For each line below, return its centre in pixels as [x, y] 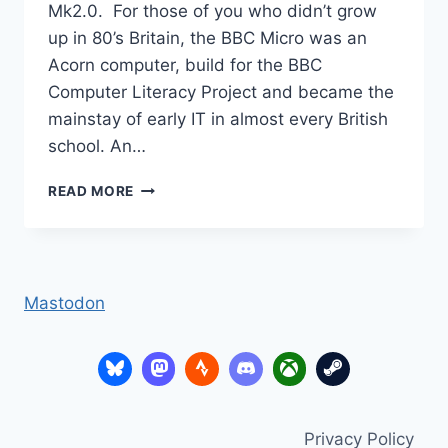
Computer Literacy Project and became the [221, 91]
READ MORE [91, 190]
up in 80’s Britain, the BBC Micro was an [207, 37]
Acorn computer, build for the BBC [185, 64]
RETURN [163, 185]
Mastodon [64, 303]
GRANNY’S [171, 227]
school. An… [97, 145]
